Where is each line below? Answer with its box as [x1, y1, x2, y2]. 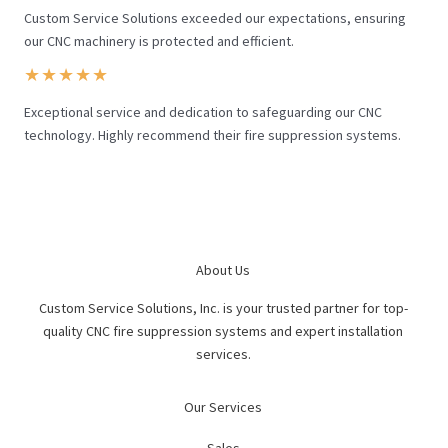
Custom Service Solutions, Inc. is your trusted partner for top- [38, 299, 408, 317]
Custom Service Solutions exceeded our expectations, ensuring [24, 9, 406, 27]
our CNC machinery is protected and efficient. [24, 32, 294, 50]
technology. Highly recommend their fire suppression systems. [24, 126, 401, 144]
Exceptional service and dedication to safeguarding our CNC [24, 103, 382, 121]
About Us [196, 261, 250, 279]
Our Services [184, 398, 262, 416]
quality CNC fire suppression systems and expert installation [43, 322, 403, 340]
